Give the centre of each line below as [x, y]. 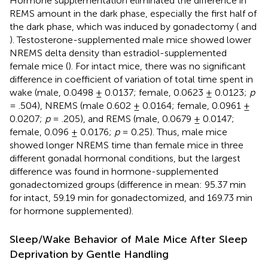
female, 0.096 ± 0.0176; [62, 132]
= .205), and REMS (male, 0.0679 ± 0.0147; [142, 118]
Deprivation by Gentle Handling [89, 254]
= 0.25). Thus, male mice [173, 132]
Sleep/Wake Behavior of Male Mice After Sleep [129, 239]
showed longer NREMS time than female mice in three [127, 145]
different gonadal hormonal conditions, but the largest [125, 158]
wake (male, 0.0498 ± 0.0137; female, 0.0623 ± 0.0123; [130, 92]
